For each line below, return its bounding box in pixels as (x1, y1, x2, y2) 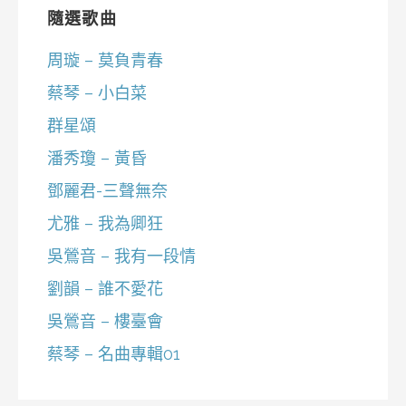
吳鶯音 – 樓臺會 (47, 312, 163, 332)
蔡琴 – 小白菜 (47, 83, 147, 103)
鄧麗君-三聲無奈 (47, 181, 168, 201)
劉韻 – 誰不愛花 (47, 279, 163, 299)
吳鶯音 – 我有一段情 (47, 246, 196, 266)
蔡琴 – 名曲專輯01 (47, 344, 180, 364)
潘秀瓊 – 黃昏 (47, 149, 147, 169)
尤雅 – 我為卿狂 (47, 214, 163, 234)
